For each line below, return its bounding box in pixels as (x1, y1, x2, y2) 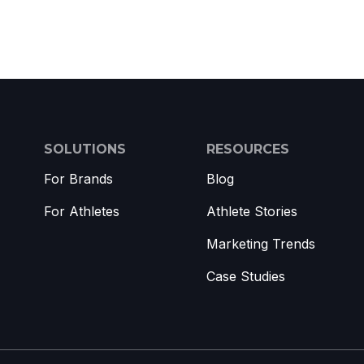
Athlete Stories (206, 202, 297, 219)
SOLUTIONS (44, 141, 126, 157)
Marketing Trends (206, 235, 315, 252)
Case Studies (206, 267, 285, 284)
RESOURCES (206, 141, 289, 157)
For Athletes (44, 202, 119, 219)
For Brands (44, 170, 113, 187)
